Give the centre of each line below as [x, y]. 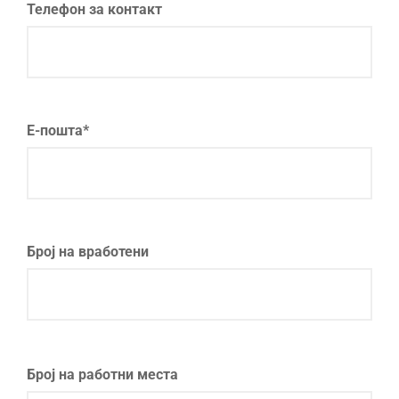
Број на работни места [102, 375]
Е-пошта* [58, 130]
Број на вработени [88, 252]
